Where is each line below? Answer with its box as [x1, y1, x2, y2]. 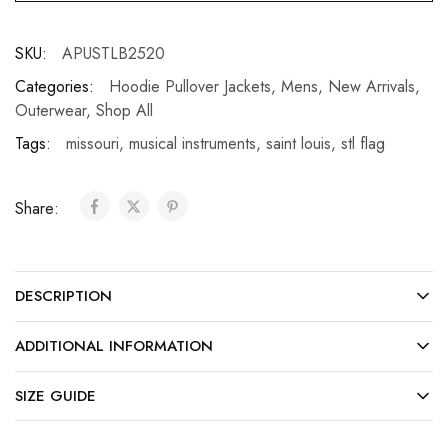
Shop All [96, 98, 153, 122]
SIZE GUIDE [15, 384, 96, 407]
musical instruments [129, 131, 256, 155]
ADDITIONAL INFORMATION [15, 334, 213, 357]
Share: [15, 196, 64, 220]
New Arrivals [328, 74, 415, 98]
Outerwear [15, 98, 86, 122]
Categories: [15, 74, 94, 98]
